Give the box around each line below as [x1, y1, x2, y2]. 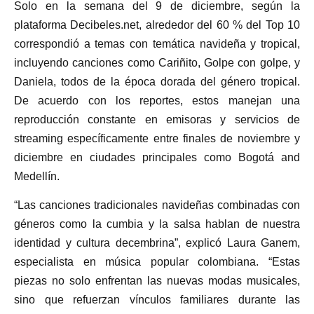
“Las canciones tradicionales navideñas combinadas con [14, 199, 300, 212]
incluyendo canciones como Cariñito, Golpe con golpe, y [14, 57, 300, 69]
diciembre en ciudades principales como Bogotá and [14, 151, 300, 164]
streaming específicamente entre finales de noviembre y [14, 132, 300, 145]
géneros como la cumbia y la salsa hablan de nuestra [14, 218, 300, 231]
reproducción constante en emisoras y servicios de [14, 114, 300, 126]
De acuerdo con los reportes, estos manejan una [14, 95, 300, 107]
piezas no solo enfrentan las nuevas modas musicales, [14, 275, 300, 287]
